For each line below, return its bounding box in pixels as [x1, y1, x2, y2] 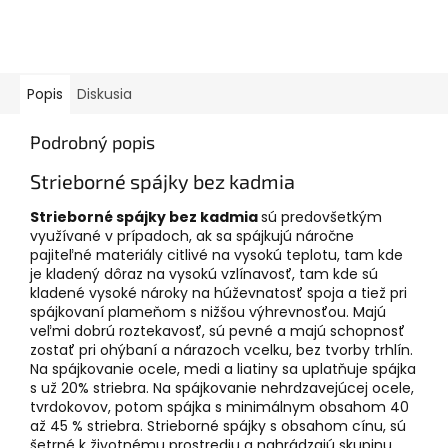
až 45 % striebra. [30, 416, 143, 437]
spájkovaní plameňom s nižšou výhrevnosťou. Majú [30, 302, 386, 323]
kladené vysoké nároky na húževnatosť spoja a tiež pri [30, 283, 407, 304]
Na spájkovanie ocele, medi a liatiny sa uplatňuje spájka [30, 359, 416, 380]
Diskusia [77, 83, 132, 104]
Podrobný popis [30, 130, 155, 153]
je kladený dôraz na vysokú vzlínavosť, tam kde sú [30, 264, 378, 285]
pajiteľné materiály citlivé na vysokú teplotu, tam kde [30, 245, 403, 266]
